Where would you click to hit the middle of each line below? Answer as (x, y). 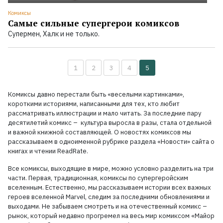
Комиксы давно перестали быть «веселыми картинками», (96, 94)
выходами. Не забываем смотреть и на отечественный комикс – (108, 206)
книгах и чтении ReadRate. (49, 151)
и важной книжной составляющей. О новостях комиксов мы (100, 132)
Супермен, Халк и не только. (54, 34)
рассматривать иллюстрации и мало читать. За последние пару (105, 113)
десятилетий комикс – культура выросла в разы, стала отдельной (110, 123)
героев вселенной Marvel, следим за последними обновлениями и (109, 197)
